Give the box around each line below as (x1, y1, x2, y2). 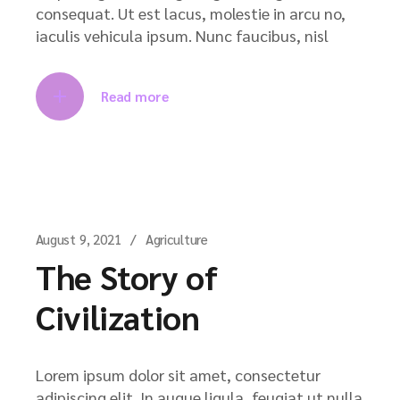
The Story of (36, 254, 218, 298)
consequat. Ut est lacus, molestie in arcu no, (36, 2, 346, 23)
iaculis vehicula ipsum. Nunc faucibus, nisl (36, 24, 329, 46)
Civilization (36, 294, 200, 338)
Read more (101, 87, 169, 104)
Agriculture (145, 229, 209, 247)
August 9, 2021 (36, 229, 121, 247)
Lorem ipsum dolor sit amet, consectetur (36, 363, 321, 385)
